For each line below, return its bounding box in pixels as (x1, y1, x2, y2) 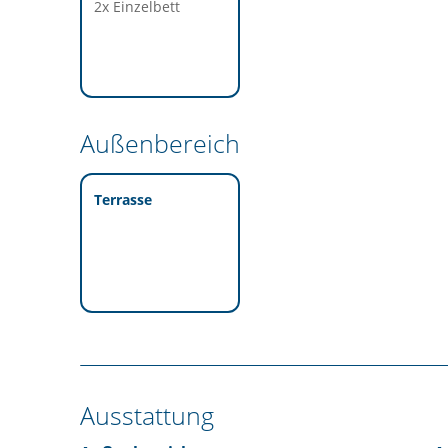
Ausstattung (80, 397, 214, 432)
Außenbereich (80, 125, 240, 160)
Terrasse (94, 189, 152, 209)
